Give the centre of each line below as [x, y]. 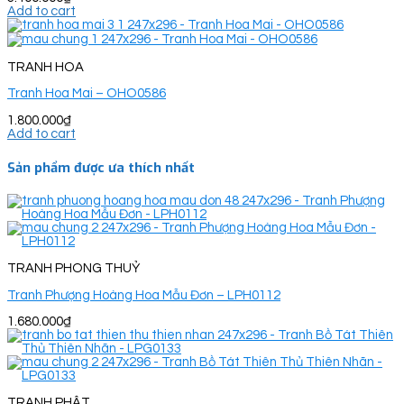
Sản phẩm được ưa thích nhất [101, 167]
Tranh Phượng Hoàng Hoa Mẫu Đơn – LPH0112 [144, 295]
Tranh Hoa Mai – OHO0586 [87, 94]
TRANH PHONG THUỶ [73, 268]
